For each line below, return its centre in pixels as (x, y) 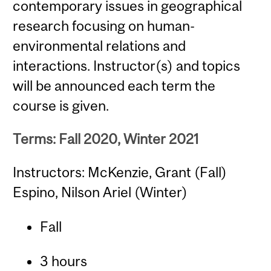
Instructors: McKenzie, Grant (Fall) (120, 172)
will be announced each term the (114, 85)
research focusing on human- (104, 25)
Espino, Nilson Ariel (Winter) (100, 192)
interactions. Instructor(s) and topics (127, 65)
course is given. (61, 105)
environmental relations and (100, 45)
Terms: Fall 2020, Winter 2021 (106, 139)
